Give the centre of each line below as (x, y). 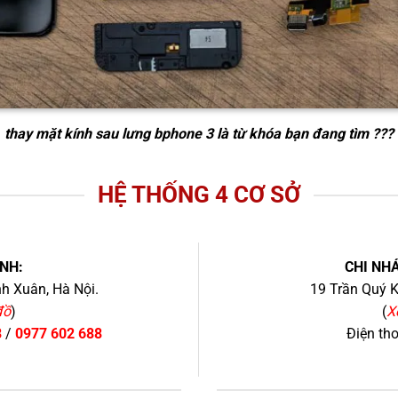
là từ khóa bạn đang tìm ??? (303, 134)
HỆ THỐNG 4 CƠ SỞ (199, 195)
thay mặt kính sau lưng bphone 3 (109, 134)
